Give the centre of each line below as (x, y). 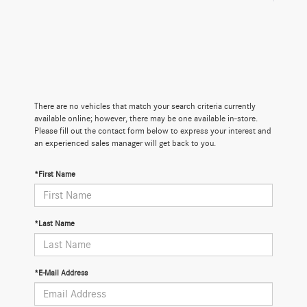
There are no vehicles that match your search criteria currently (145, 106)
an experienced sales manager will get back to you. (125, 143)
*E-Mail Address (61, 272)
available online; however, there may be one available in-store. (146, 119)
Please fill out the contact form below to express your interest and (153, 131)
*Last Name (54, 223)
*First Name (55, 174)
